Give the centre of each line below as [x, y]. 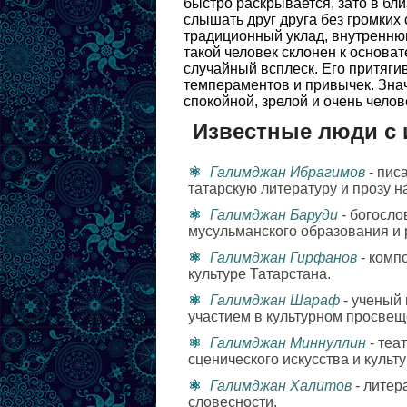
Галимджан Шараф [275, 300]
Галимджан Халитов [281, 386]
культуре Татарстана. [259, 274]
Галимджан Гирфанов [283, 258]
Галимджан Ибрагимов [288, 172]
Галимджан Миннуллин [288, 343]
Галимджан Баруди [274, 215]
